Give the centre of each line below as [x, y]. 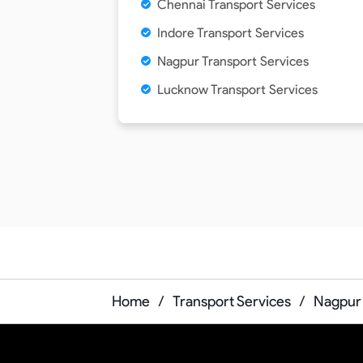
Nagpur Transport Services [233, 61]
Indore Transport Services [231, 33]
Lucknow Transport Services [237, 90]
